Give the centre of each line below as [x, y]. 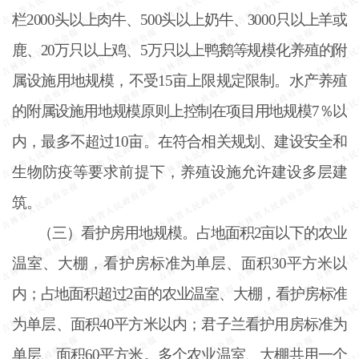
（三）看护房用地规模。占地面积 [146, 232]
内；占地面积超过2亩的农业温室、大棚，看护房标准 [179, 293]
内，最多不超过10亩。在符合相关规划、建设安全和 [179, 141]
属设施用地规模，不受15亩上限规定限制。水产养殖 [179, 80]
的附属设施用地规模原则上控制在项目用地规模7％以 [179, 111]
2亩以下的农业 [300, 232]
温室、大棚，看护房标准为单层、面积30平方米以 [179, 263]
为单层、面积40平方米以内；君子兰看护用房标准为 [179, 324]
